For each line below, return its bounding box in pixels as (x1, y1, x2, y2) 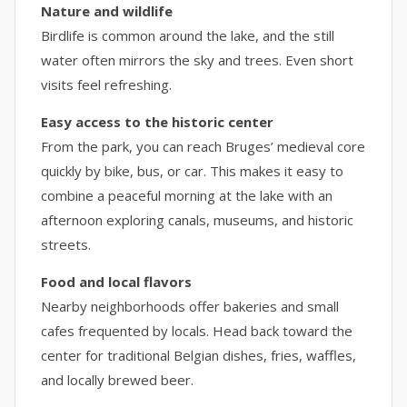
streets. (41, 235, 91, 253)
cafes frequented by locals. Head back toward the (41, 322, 352, 340)
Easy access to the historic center (41, 113, 273, 131)
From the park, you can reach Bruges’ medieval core (41, 137, 365, 155)
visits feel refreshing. (41, 75, 172, 94)
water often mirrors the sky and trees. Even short (41, 51, 353, 69)
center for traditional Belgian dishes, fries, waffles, (41, 346, 356, 364)
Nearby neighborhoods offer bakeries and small (41, 297, 339, 315)
